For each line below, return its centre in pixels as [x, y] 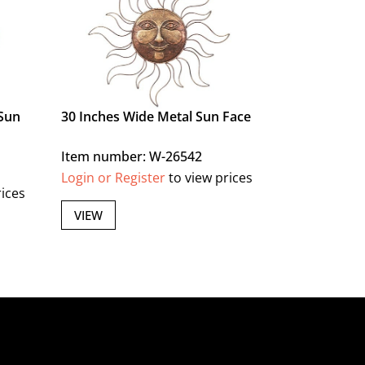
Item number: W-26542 [132, 157]
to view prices [209, 178]
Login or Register [114, 178]
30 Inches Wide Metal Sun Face [156, 117]
